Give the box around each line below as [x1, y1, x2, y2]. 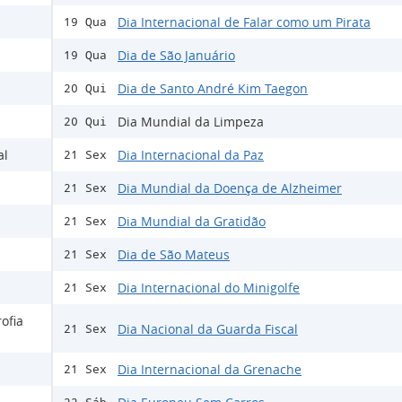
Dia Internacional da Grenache [118, 361, 301, 379]
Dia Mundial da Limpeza [118, 113, 264, 131]
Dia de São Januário [118, 47, 235, 65]
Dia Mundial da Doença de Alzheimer [118, 179, 342, 197]
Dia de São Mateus [118, 246, 230, 264]
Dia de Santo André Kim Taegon [118, 80, 308, 98]
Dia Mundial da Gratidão [118, 213, 266, 231]
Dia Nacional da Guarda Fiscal [118, 319, 298, 337]
